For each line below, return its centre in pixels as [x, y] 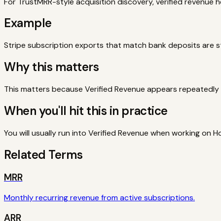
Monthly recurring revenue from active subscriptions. [99, 198]
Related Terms [43, 154]
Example [28, 23]
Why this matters [52, 67]
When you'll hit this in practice [86, 111]
